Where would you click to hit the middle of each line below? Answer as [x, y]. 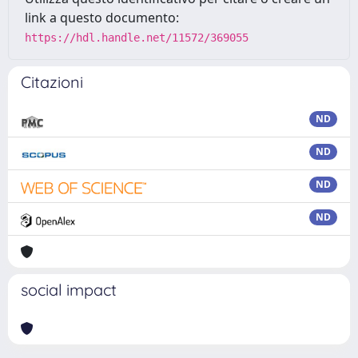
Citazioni [52, 82]
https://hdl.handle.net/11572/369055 [137, 38]
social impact [69, 290]
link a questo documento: [102, 18]
